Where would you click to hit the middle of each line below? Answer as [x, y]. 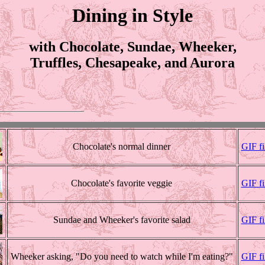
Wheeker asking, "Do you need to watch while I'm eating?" [122, 256]
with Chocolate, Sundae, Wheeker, [132, 47]
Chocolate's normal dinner [122, 146]
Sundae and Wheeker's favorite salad [122, 219]
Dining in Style [132, 15]
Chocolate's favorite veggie [122, 183]
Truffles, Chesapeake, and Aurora [132, 63]
